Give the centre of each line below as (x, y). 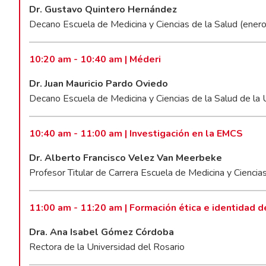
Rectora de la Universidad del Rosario (107, 247)
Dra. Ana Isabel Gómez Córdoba (102, 232)
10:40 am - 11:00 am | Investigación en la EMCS (136, 133)
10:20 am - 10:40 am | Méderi (95, 59)
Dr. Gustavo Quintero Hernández (103, 9)
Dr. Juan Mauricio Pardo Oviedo (99, 83)
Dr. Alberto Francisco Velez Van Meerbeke (126, 158)
